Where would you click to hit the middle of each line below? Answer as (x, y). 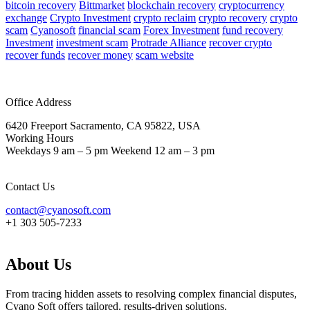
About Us (38, 265)
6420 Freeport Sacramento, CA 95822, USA (103, 126)
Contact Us (30, 187)
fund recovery (253, 30)
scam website (165, 55)
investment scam (92, 43)
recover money (100, 55)
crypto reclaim (165, 18)
